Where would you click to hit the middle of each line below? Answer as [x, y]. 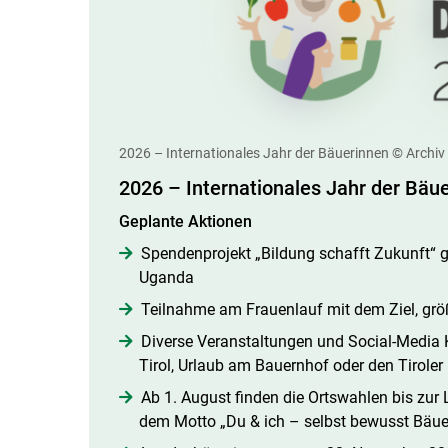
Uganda [166, 277]
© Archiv [418, 152]
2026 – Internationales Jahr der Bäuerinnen [253, 152]
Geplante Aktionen [185, 221]
